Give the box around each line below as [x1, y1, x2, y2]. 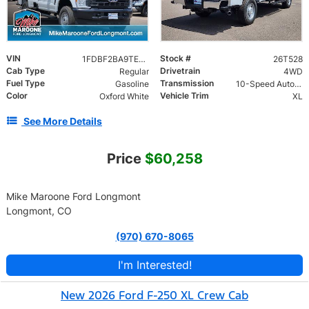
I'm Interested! [117, 257, 192, 272]
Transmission [160, 77, 214, 88]
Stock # [160, 52, 191, 63]
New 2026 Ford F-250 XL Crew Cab [61, 287, 248, 303]
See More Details [23, 114, 102, 127]
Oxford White [99, 90, 149, 101]
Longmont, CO [6, 204, 72, 217]
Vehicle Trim [160, 90, 209, 101]
